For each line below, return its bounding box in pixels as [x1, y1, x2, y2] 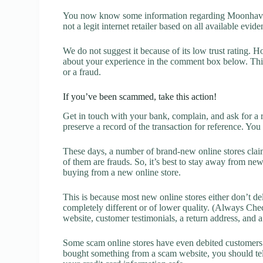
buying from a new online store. [63, 167, 181, 178]
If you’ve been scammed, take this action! [63, 92, 217, 102]
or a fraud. [63, 67, 102, 77]
